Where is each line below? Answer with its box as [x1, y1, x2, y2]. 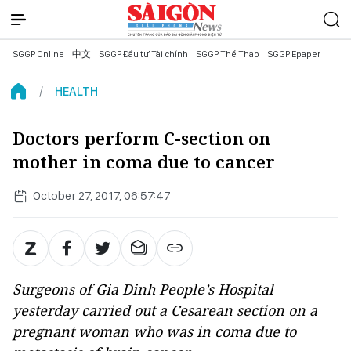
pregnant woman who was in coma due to [13, 322, 296, 341]
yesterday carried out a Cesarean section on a [13, 301, 317, 320]
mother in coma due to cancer [13, 150, 275, 173]
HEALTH [55, 84, 98, 99]
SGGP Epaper [267, 49, 320, 60]
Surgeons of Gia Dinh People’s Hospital [13, 280, 273, 299]
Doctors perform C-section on [13, 127, 270, 150]
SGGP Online [13, 49, 64, 60]
